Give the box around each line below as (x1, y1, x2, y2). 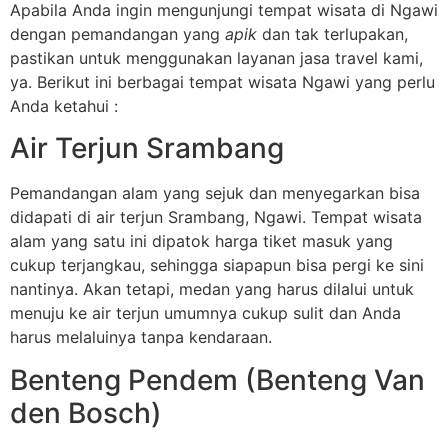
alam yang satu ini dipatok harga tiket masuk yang (10, 231, 393, 252)
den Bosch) (10, 395, 162, 430)
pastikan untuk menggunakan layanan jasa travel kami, (10, 47, 423, 68)
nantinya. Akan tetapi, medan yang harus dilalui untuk (10, 279, 414, 300)
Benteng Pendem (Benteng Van (10, 362, 425, 397)
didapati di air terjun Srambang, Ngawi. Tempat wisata (10, 207, 422, 228)
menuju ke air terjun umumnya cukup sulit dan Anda (10, 303, 401, 324)
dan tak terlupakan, (262, 23, 408, 44)
